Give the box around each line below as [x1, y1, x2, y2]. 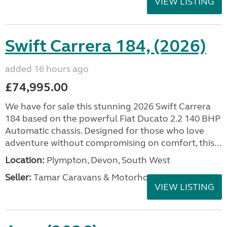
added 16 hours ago [5, 63, 89, 74]
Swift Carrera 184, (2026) [5, 35, 206, 57]
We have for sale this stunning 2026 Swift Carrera [5, 101, 211, 112]
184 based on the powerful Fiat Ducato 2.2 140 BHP [5, 113, 220, 124]
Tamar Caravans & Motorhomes [31, 172, 166, 183]
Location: [5, 155, 45, 166]
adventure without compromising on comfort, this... [5, 137, 221, 148]
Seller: [5, 172, 31, 183]
